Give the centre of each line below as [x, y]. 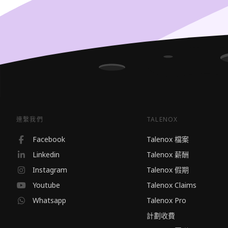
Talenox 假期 [168, 170]
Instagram [50, 170]
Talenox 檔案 [168, 139]
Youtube [46, 185]
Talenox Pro [166, 200]
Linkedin [46, 154]
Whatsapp [49, 200]
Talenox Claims [172, 185]
